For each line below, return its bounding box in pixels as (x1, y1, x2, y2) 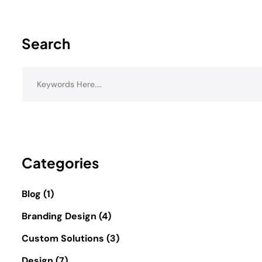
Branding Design (22, 209, 96, 222)
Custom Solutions (22, 232, 104, 244)
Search (22, 34, 70, 52)
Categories (22, 153, 99, 171)
